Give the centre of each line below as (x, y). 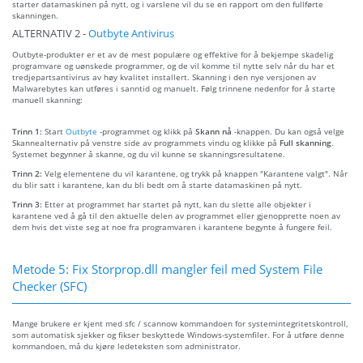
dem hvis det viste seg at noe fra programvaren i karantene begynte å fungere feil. (172, 226)
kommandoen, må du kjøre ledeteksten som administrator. (126, 346)
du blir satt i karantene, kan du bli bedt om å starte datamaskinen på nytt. (157, 184)
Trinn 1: (28, 131)
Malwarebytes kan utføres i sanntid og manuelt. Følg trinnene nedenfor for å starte (174, 88)
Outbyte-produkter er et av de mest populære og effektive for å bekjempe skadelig (173, 54)
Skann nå (214, 131)
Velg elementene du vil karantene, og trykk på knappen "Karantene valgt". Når (196, 173)
